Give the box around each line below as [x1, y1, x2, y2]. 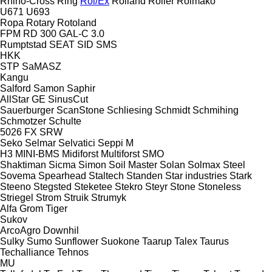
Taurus [200, 236, 229, 246]
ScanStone [56, 104, 104, 115]
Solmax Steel [188, 159, 245, 170]
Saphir [67, 83, 95, 93]
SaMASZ [22, 61, 61, 72]
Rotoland [57, 17, 97, 28]
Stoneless [198, 181, 241, 192]
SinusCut [48, 93, 88, 104]
